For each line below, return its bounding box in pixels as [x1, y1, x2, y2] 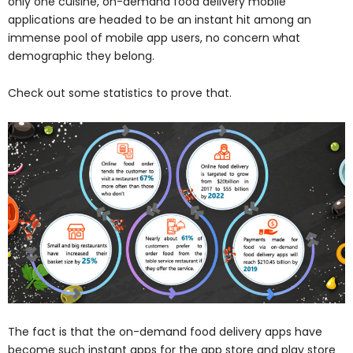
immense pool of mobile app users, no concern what [8, 29, 300, 46]
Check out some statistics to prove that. [8, 85, 232, 102]
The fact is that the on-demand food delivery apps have [8, 323, 322, 340]
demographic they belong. [8, 47, 154, 64]
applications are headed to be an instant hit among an [8, 11, 311, 28]
